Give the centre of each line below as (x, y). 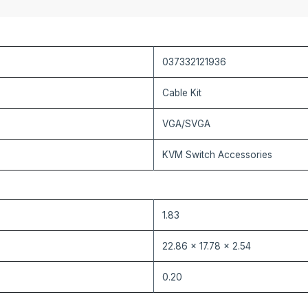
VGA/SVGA (186, 124)
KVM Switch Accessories (217, 155)
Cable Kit (182, 93)
